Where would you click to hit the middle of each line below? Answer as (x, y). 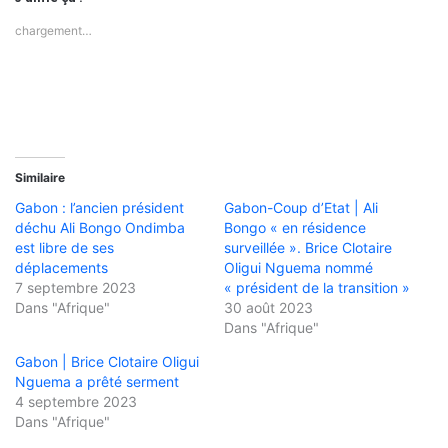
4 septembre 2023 (76, 402)
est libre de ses (64, 248)
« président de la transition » (317, 288)
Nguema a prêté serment (97, 382)
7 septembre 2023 (75, 288)
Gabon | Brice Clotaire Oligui (107, 362)
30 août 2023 (268, 308)
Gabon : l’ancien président (99, 208)
